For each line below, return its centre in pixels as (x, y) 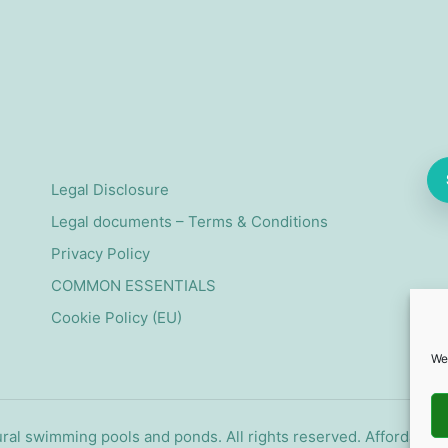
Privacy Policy (100, 254)
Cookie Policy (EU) (116, 318)
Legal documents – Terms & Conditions (189, 222)
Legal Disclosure (109, 190)
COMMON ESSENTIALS (133, 286)
